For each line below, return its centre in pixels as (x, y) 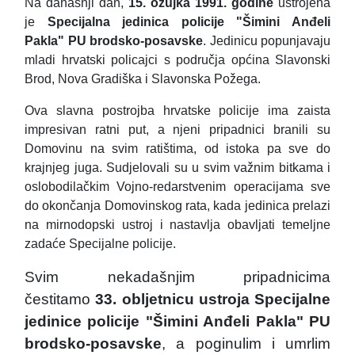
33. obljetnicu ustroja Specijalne (213, 300)
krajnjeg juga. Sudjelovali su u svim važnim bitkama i (177, 168)
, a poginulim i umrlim (246, 344)
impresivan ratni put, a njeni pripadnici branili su (177, 130)
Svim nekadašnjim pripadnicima (177, 277)
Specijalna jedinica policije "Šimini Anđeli (189, 22)
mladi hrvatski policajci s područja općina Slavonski (177, 60)
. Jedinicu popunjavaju (267, 41)
